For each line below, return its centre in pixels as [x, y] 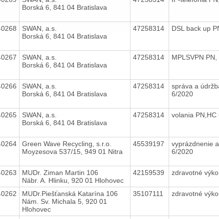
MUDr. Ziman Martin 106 [60, 172]
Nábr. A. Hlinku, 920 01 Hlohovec [73, 180]
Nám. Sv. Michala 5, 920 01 [64, 201]
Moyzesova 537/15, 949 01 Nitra [72, 151]
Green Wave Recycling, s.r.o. [66, 143]
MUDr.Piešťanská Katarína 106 [70, 193]
